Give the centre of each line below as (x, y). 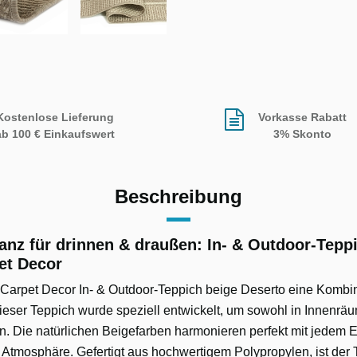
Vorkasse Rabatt (302, 118)
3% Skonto (302, 134)
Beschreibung (178, 197)
